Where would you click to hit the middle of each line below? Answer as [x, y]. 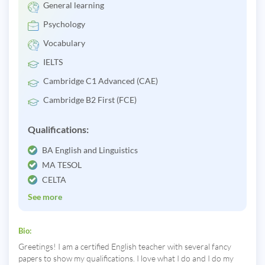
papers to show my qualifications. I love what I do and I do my [126, 258]
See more [45, 197]
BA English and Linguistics [90, 150]
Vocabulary [64, 43]
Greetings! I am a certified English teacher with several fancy [125, 247]
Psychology [64, 24]
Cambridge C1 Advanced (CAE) [101, 81]
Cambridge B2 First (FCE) [90, 100]
